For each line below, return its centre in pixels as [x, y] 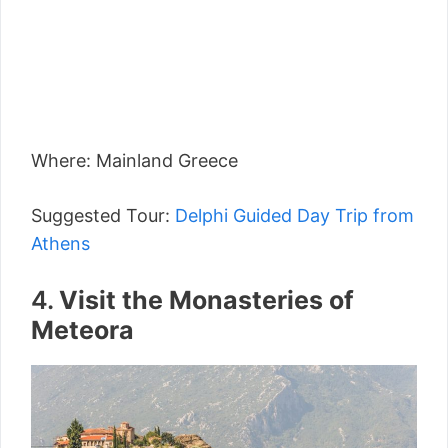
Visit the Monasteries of [206, 300]
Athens [60, 244]
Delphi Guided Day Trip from [292, 216]
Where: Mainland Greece [134, 161]
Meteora [82, 330]
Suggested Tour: [100, 216]
